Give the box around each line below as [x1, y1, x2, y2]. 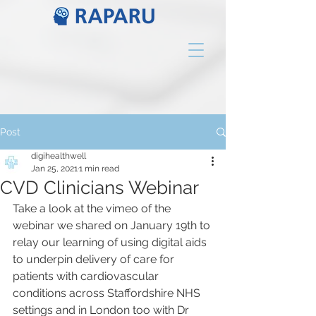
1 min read [79, 164, 119, 174]
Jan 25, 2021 [31, 164, 78, 174]
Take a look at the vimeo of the [13, 202, 174, 215]
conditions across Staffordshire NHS [13, 286, 203, 300]
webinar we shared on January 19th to [13, 219, 213, 232]
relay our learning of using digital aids [13, 236, 209, 249]
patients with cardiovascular [13, 269, 162, 283]
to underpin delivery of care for [13, 253, 177, 266]
